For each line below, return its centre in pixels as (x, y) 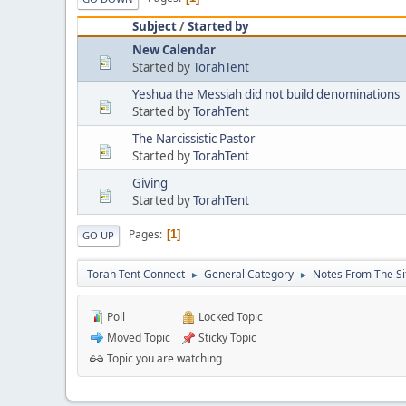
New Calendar (174, 49)
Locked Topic (229, 316)
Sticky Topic (226, 337)
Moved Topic (137, 337)
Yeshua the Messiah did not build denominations (266, 94)
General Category (249, 274)
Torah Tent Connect (136, 274)
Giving (150, 183)
